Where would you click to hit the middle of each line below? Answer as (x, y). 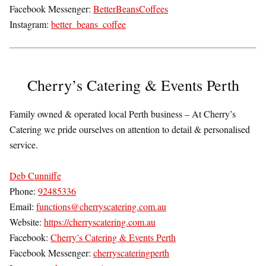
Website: (27, 222)
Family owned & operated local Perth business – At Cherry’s (123, 114)
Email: (23, 207)
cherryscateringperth (131, 253)
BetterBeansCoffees (131, 9)
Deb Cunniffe (35, 176)
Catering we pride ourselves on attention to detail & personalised (130, 129)
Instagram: (30, 24)
